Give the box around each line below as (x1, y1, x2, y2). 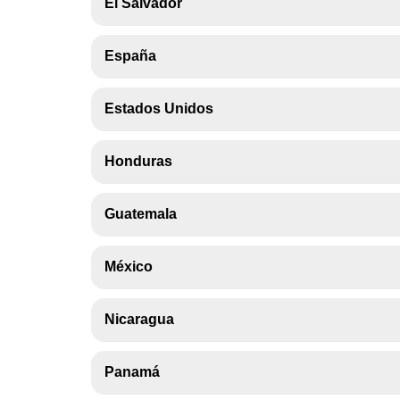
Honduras (104, 154, 172, 169)
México (104, 259, 153, 274)
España (104, 48, 156, 63)
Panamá (104, 364, 160, 379)
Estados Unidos (104, 101, 213, 116)
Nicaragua (104, 312, 174, 327)
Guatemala (104, 206, 177, 221)
